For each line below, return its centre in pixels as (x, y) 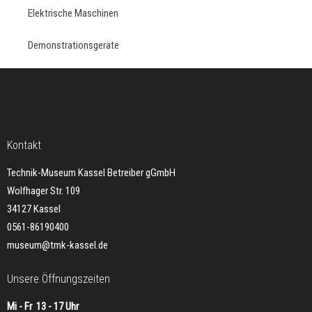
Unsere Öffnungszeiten (58, 279)
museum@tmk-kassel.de (57, 245)
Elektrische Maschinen (73, 13)
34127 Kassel (34, 209)
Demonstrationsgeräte (73, 45)
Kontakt (24, 145)
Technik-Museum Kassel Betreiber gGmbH (91, 173)
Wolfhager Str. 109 (44, 191)
